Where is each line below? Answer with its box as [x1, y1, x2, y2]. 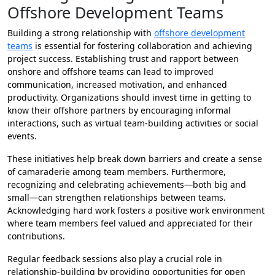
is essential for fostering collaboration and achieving [33, 40, 252, 52]
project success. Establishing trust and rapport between [7, 53, 239, 65]
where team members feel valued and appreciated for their [7, 217, 253, 230]
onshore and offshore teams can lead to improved [7, 66, 214, 78]
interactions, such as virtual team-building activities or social [7, 117, 258, 130]
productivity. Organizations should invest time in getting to [7, 91, 251, 104]
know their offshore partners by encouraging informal [7, 104, 231, 117]
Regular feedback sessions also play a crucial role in [7, 253, 222, 265]
